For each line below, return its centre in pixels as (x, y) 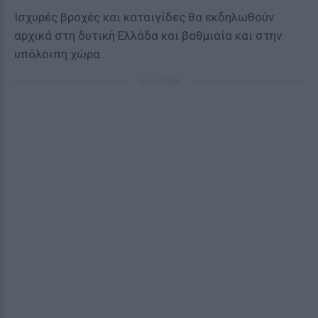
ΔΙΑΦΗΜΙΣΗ (159, 81)
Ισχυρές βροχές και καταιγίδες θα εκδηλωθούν (144, 17)
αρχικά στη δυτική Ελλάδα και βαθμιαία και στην (148, 35)
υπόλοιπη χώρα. (59, 54)
